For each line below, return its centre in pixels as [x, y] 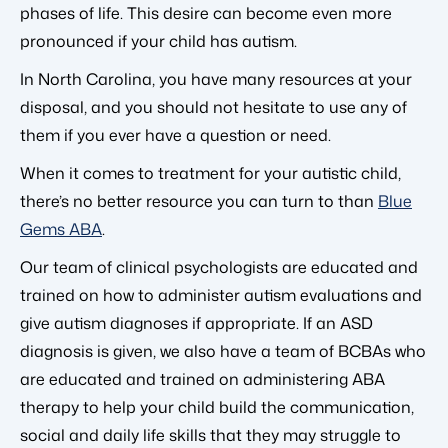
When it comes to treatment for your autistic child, [210, 172]
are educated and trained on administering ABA [202, 378]
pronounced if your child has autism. [158, 40]
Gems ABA [61, 228]
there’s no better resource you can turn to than [199, 200]
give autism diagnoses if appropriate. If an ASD [196, 322]
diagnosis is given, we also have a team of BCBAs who [223, 350]
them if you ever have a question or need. [175, 134]
